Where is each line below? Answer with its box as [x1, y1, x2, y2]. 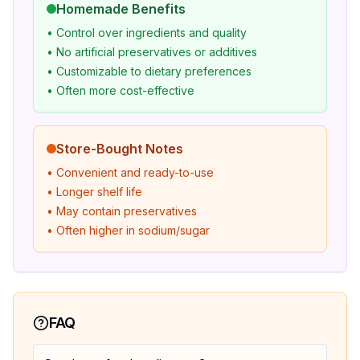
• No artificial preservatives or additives [47, 45, 257, 59]
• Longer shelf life [47, 185, 142, 198]
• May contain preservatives [47, 204, 197, 218]
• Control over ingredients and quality [47, 26, 247, 39]
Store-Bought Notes [56, 141, 183, 157]
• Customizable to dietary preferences [47, 64, 252, 78]
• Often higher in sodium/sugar [47, 223, 210, 237]
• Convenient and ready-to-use [47, 166, 214, 179]
